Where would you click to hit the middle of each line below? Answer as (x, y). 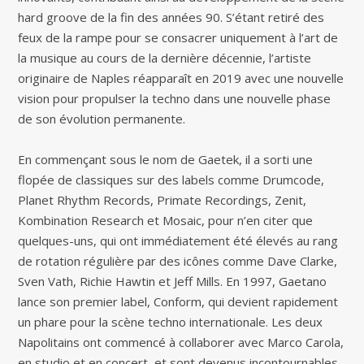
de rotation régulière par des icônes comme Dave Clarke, (178, 260)
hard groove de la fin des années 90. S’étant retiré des (171, 17)
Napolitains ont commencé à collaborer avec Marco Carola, (181, 342)
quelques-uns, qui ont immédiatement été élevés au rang (178, 240)
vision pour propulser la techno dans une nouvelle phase (175, 98)
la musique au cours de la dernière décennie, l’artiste (165, 57)
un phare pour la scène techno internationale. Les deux (171, 321)
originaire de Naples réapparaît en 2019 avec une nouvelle (181, 78)
